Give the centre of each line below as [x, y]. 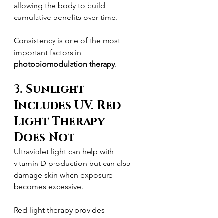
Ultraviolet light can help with [65, 152]
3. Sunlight [51, 90]
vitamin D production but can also [73, 163]
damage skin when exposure [64, 175]
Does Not [44, 138]
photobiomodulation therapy [64, 64]
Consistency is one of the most [68, 41]
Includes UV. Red [69, 106]
